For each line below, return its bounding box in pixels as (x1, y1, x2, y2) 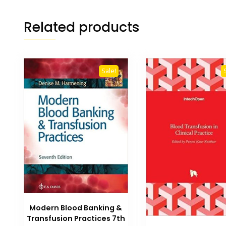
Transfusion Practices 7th (26, 213, 125, 223)
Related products (24, 18, 140, 37)
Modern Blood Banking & (29, 202, 123, 213)
